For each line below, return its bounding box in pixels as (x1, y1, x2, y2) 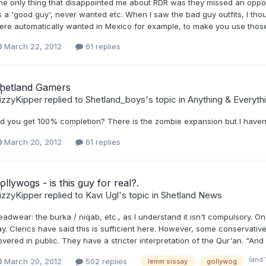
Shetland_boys (85, 94, 145, 106)
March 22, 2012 (4, 42, 62, 52)
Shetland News (160, 189, 222, 201)
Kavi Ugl (85, 189, 119, 201)
